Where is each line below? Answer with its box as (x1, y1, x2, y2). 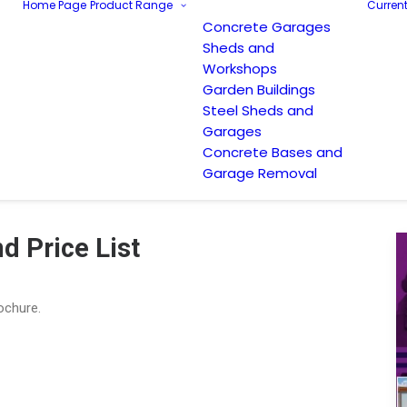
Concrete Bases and (203, 143, 342, 162)
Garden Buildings (203, 80, 315, 99)
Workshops (203, 59, 277, 78)
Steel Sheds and (203, 101, 313, 120)
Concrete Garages (203, 17, 331, 36)
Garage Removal (203, 164, 317, 183)
